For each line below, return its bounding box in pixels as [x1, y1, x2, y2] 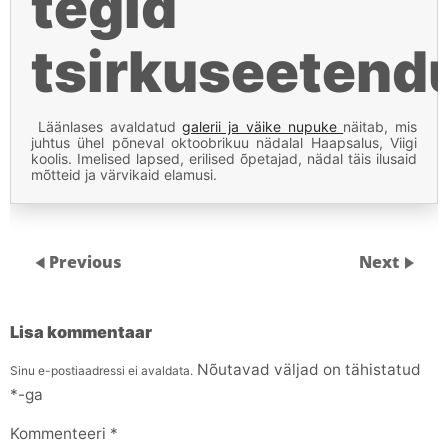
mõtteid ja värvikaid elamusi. [31, 166, 217, 183]
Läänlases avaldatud [31, 118, 183, 135]
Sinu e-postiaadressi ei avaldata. [10, 362, 193, 378]
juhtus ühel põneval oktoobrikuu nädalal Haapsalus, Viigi [31, 134, 417, 151]
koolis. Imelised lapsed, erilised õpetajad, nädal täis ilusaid [31, 150, 417, 167]
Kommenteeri [10, 424, 110, 444]
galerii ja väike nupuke [182, 118, 344, 135]
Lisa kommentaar [10, 322, 152, 343]
